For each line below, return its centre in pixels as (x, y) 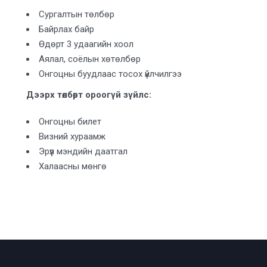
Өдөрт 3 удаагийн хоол (86, 44)
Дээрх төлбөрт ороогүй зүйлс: (89, 95)
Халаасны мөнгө (73, 166)
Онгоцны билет (70, 121)
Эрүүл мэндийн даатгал (83, 151)
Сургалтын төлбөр (77, 14)
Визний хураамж (72, 136)
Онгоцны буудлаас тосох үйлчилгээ (111, 74)
